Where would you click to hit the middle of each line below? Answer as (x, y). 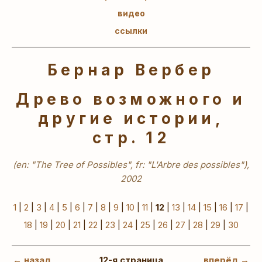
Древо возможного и (131, 99)
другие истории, (131, 119)
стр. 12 (131, 138)
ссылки (131, 30)
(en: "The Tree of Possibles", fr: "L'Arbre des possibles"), (131, 164)
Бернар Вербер (131, 70)
